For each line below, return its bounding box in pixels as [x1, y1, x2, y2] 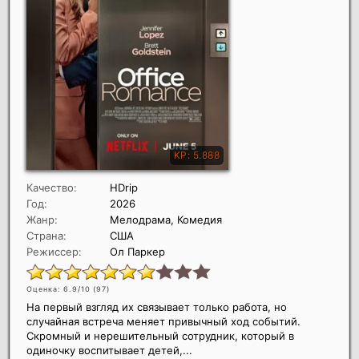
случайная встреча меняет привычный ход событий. [26, 314, 301, 328]
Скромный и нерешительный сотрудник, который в [26, 329, 294, 342]
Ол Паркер [110, 244, 165, 258]
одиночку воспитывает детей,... [26, 343, 192, 357]
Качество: [26, 180, 77, 194]
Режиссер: [26, 244, 82, 258]
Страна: [26, 228, 67, 242]
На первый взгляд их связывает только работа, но [26, 300, 287, 313]
